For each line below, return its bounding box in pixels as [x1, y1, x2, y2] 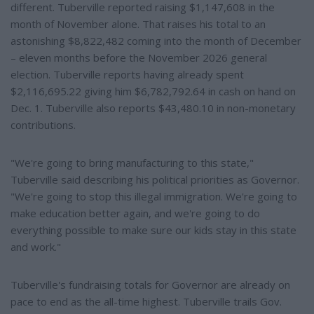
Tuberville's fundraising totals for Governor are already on [11, 277, 290, 292]
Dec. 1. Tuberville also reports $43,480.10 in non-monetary [11, 100, 296, 115]
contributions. [11, 117, 76, 132]
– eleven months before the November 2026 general [11, 50, 267, 64]
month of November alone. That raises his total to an [11, 16, 266, 31]
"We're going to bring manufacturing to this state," [11, 155, 254, 170]
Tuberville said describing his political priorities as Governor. [11, 172, 299, 186]
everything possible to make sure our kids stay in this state [11, 222, 296, 237]
